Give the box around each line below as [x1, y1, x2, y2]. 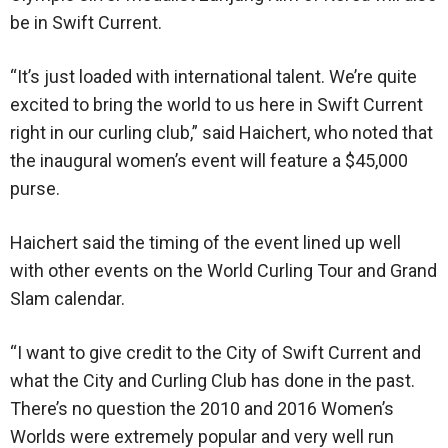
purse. [10, 178, 60, 200]
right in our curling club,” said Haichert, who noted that [10, 122, 433, 144]
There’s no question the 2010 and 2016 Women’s [10, 398, 394, 420]
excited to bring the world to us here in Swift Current [10, 94, 423, 116]
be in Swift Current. [10, 12, 162, 34]
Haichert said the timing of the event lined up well [10, 232, 401, 254]
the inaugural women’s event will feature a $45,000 [10, 150, 408, 172]
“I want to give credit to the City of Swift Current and [10, 342, 421, 364]
